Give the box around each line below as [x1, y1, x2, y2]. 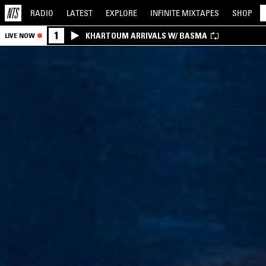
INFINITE [150, 7, 182, 18]
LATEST [66, 7, 93, 18]
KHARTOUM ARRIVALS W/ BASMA [85, 30, 207, 41]
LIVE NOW [5, 31, 35, 40]
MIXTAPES [182, 7, 219, 18]
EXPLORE [106, 7, 137, 18]
